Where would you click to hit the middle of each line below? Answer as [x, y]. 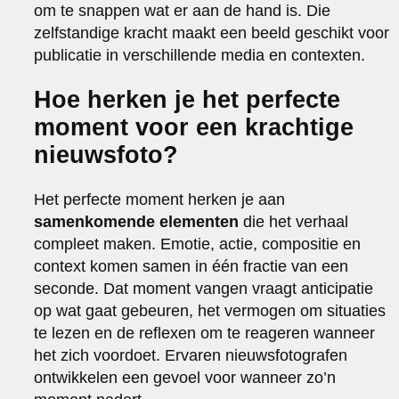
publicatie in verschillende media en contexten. [200, 55]
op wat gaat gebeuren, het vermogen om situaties [210, 310]
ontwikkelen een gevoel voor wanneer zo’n [185, 377]
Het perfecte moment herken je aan [160, 199]
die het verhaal [294, 221]
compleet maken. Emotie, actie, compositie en [198, 244]
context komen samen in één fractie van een [191, 266]
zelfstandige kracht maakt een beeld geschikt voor [212, 33]
